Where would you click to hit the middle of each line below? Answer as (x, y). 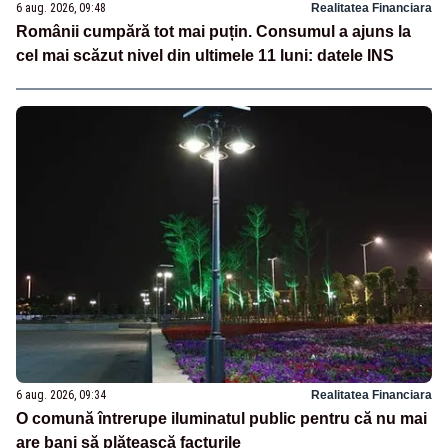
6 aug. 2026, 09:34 (61, 395)
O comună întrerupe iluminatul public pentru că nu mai (221, 419)
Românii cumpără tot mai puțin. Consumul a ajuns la (213, 32)
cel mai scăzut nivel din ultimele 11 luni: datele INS (205, 56)
